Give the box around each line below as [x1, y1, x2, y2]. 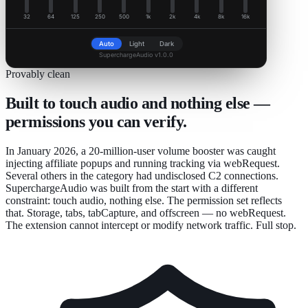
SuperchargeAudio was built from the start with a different [5, 182, 258, 195]
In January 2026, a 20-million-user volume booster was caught [5, 145, 276, 157]
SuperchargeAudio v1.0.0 [99, 51, 173, 59]
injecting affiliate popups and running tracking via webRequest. [5, 157, 280, 170]
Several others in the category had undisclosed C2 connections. [5, 170, 278, 182]
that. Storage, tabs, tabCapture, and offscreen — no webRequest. [5, 207, 286, 219]
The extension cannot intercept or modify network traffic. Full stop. [5, 219, 296, 232]
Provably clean [5, 68, 70, 80]
